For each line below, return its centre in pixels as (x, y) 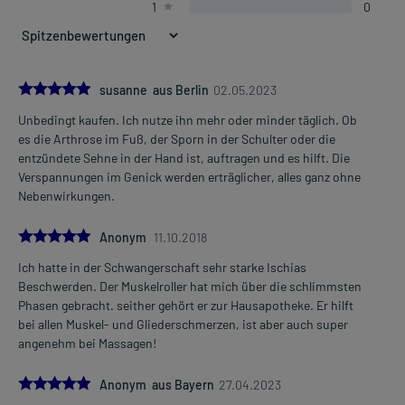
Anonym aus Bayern (157, 384)
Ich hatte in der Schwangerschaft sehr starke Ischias (162, 267)
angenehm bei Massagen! (87, 343)
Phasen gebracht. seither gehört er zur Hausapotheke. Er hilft (186, 305)
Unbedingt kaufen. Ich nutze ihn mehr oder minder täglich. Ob (188, 119)
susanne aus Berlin (154, 89)
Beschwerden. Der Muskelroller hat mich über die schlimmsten (190, 286)
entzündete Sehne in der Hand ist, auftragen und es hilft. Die (184, 157)
